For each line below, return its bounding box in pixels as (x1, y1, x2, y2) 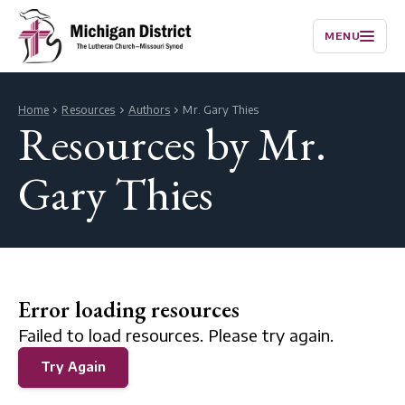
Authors (127, 103, 171, 117)
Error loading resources (18, 295, 240, 324)
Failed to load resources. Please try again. (18, 325, 334, 345)
